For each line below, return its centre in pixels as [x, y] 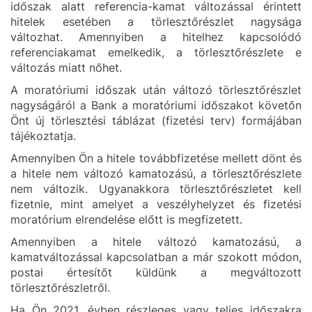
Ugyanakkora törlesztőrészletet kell [200, 189]
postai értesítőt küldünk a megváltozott [156, 272]
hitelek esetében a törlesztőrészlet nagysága [156, 22]
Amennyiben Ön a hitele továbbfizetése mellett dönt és [156, 158]
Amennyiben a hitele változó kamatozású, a [156, 242]
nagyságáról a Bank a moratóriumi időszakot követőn [156, 105]
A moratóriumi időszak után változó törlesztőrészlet [156, 90]
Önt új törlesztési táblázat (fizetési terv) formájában [156, 120]
